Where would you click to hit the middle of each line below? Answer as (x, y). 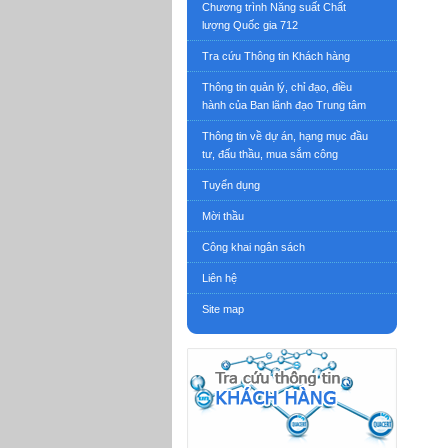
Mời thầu (223, 216)
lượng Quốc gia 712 (250, 25)
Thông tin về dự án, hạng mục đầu (285, 136)
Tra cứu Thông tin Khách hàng (276, 56)
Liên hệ (219, 278)
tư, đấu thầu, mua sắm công (270, 154)
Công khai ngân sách (253, 247)
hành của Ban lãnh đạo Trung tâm (284, 105)
